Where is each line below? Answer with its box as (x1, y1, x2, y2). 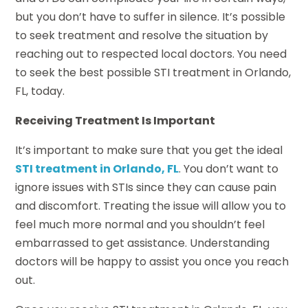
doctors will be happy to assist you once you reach (15, 254, 289, 270)
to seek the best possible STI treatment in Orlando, (15, 65, 291, 81)
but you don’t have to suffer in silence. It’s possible (15, 9, 286, 25)
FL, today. (15, 83, 65, 100)
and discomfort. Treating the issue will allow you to (15, 198, 287, 214)
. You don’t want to (179, 161, 279, 177)
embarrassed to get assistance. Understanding (15, 235, 270, 252)
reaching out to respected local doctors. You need (15, 46, 287, 63)
